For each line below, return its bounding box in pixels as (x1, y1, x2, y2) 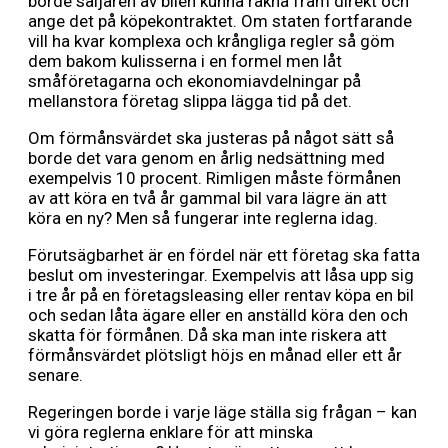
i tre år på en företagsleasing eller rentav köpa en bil (28, 285, 414, 306)
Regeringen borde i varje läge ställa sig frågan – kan (28, 402, 417, 423)
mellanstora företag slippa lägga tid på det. (28, 91, 352, 112)
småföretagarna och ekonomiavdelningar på (28, 71, 361, 92)
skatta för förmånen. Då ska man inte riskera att (28, 325, 387, 346)
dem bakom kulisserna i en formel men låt (28, 51, 342, 72)
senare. (28, 365, 83, 386)
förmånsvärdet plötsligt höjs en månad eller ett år (28, 345, 402, 366)
